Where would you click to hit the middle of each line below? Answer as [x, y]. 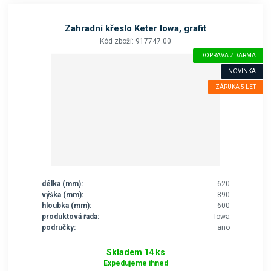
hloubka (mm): [66, 206]
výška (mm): [62, 195]
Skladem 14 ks [135, 252]
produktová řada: [70, 217]
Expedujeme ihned [135, 263]
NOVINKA [242, 71]
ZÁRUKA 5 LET [235, 87]
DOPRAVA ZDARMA [228, 56]
